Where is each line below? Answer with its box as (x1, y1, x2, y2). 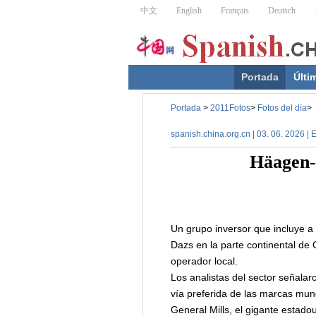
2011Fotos (209, 103, 250, 113)
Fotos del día (257, 103, 307, 113)
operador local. (170, 255, 238, 267)
